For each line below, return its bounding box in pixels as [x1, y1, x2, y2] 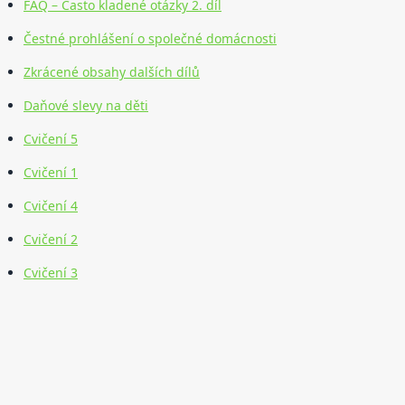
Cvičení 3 [24, 264, 78, 282]
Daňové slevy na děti [24, 97, 148, 115]
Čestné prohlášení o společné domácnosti [24, 30, 277, 48]
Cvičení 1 [24, 164, 78, 182]
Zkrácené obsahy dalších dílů [24, 63, 200, 81]
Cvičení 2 [24, 231, 78, 249]
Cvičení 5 [24, 130, 78, 148]
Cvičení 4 [24, 197, 78, 215]
